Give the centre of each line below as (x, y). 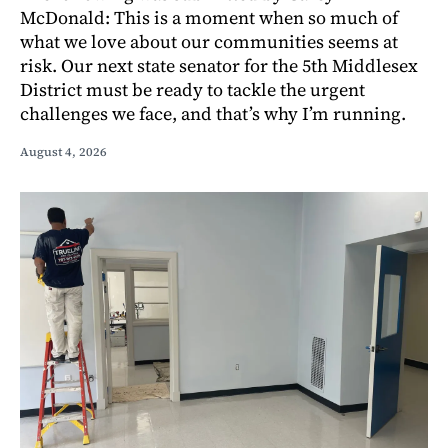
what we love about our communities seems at (209, 42)
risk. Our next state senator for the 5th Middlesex (219, 66)
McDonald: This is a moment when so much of (209, 18)
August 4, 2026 (63, 152)
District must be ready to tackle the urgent (192, 90)
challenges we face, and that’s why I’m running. (213, 114)
